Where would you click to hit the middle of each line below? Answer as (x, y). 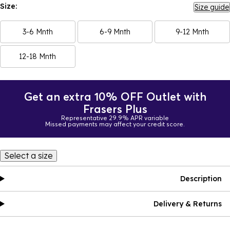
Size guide (212, 7)
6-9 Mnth (115, 32)
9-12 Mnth (193, 32)
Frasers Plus (115, 109)
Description (201, 179)
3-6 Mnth (37, 32)
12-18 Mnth (38, 56)
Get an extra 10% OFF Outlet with (115, 97)
